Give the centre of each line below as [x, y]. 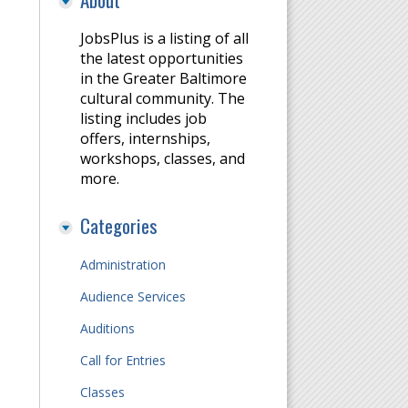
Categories [119, 225]
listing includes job [144, 118]
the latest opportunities [162, 58]
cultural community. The [163, 98]
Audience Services [133, 296]
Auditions [108, 328]
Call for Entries [123, 360]
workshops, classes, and [163, 158]
